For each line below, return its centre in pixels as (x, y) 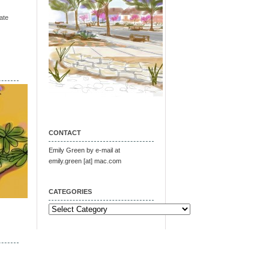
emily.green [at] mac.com (85, 161)
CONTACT (65, 133)
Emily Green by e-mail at (84, 150)
